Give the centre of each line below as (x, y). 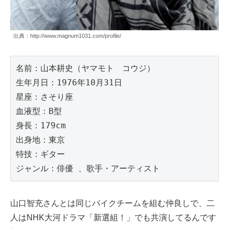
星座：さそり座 (44, 97)
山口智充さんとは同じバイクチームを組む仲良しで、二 (112, 203)
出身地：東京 (40, 140)
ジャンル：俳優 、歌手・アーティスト (88, 168)
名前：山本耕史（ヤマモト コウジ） (85, 68)
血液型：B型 (39, 111)
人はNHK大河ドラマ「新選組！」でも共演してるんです (113, 217)
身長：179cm (41, 125)
